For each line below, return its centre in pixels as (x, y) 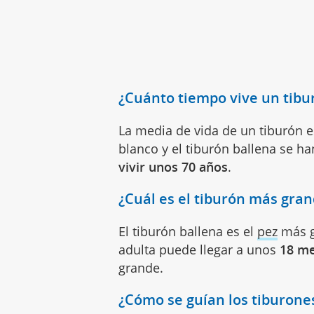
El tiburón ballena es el (188, 232)
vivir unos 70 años (173, 167)
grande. (141, 268)
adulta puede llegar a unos (199, 250)
